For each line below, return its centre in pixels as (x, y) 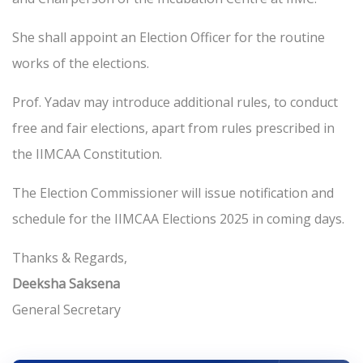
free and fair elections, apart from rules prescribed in (173, 128)
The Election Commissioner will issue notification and (173, 193)
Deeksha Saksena (66, 284)
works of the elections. (81, 64)
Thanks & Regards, (70, 258)
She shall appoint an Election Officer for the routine (169, 38)
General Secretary (66, 310)
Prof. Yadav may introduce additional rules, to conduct (175, 102)
